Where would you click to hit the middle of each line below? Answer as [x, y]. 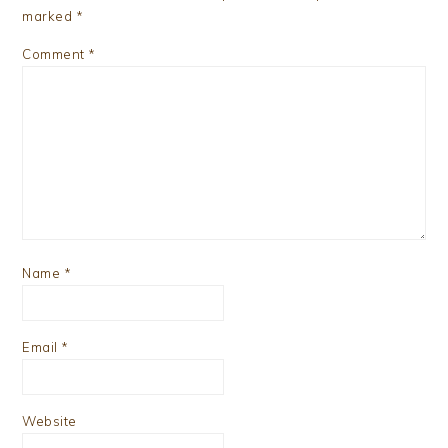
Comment [55, 54]
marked [49, 16]
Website [49, 421]
